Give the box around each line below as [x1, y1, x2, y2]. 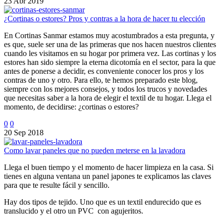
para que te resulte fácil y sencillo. [4, 180, 110, 189]
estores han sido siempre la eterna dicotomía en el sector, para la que [4, 57, 216, 66]
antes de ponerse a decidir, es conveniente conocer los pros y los [4, 66, 204, 75]
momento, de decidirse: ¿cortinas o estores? [4, 102, 139, 111]
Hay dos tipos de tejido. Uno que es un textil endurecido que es [4, 197, 201, 206]
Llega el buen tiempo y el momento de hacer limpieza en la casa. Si [4, 163, 214, 171]
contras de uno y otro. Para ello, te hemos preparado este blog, [4, 75, 198, 84]
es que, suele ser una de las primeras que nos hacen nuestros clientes [4, 40, 216, 49]
